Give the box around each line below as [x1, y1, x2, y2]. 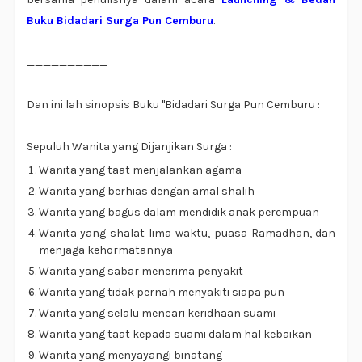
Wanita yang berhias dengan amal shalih [38, 184, 255, 199]
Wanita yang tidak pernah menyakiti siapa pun [38, 285, 284, 300]
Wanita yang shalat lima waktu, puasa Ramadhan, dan [38, 226, 336, 241]
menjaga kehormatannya [38, 243, 173, 258]
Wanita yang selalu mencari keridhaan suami [38, 306, 276, 321]
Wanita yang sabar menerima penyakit [38, 264, 243, 279]
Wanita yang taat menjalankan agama [38, 163, 242, 178]
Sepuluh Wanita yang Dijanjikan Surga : [26, 140, 232, 154]
